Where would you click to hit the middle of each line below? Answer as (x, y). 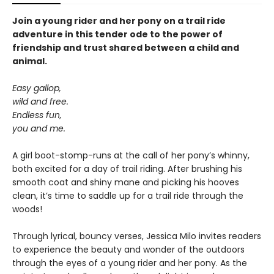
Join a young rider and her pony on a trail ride (119, 21)
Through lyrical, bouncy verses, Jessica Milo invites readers (137, 236)
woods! (27, 209)
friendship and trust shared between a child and (126, 48)
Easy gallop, (37, 88)
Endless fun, (37, 115)
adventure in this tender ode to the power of (117, 34)
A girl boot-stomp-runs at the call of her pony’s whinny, (131, 155)
